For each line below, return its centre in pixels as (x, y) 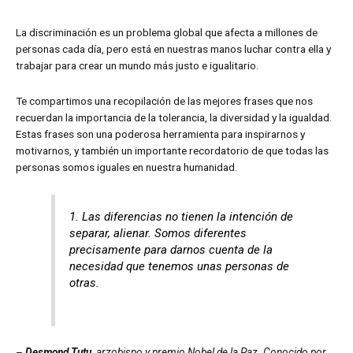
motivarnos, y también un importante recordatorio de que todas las (172, 150)
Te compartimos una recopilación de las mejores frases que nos (164, 100)
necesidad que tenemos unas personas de (180, 266)
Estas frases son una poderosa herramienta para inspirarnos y (160, 134)
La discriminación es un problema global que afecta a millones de (167, 33)
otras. (85, 282)
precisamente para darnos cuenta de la (171, 249)
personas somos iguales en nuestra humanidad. (126, 167)
